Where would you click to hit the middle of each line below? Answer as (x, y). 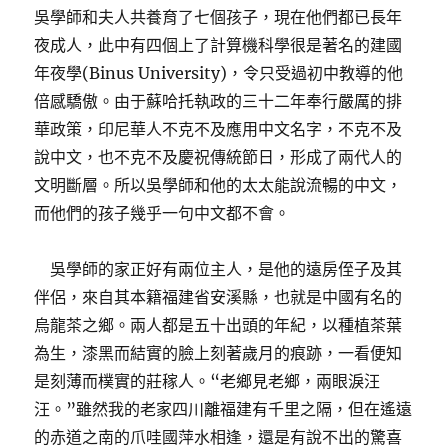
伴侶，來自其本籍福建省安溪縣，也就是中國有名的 (218, 297)
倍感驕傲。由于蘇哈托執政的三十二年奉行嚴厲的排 (218, 101)
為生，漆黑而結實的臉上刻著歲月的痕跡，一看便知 (218, 353)
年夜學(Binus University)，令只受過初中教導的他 (219, 73)
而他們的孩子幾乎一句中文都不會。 (162, 213)
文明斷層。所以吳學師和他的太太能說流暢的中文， (218, 185)
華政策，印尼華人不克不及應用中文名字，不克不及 (218, 129)
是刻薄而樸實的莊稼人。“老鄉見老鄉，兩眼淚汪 (207, 381)
